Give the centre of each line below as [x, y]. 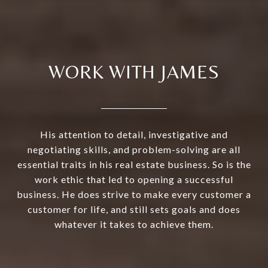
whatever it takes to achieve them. [134, 224]
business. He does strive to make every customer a [134, 194]
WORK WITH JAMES [134, 71]
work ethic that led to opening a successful [134, 179]
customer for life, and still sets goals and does [134, 209]
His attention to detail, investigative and [134, 134]
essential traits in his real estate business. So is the [134, 164]
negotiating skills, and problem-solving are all [134, 149]
